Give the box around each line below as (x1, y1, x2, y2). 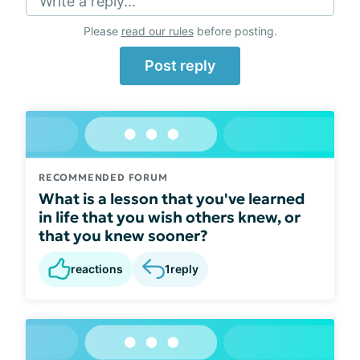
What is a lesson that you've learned (39, 188, 305, 208)
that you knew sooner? (39, 225, 208, 245)
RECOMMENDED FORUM (39, 170, 168, 183)
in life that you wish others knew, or (39, 207, 301, 227)
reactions (71, 261, 123, 276)
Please (83, 24, 121, 38)
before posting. (193, 24, 277, 38)
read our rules (121, 24, 194, 38)
